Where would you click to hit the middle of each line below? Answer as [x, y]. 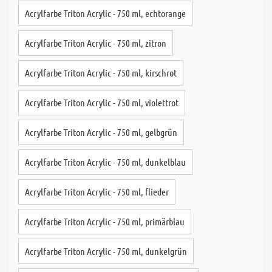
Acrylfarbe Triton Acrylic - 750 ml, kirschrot [101, 73]
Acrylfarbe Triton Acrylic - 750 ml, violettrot [102, 102]
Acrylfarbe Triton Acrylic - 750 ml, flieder [97, 192]
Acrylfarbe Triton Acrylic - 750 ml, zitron [96, 43]
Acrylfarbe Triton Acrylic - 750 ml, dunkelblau [105, 162]
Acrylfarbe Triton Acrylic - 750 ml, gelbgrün [101, 132]
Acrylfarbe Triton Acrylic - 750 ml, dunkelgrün [106, 251]
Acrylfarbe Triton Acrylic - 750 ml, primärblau [105, 221]
